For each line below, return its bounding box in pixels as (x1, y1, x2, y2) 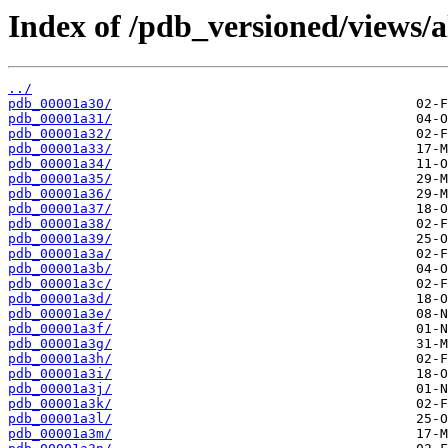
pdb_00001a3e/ (8, 306, 112, 322)
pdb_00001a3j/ (8, 381, 112, 397)
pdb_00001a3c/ (8, 276, 112, 292)
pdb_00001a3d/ (8, 291, 112, 307)
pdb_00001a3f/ (8, 321, 112, 337)
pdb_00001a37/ (8, 201, 112, 217)
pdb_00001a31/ (8, 111, 112, 127)
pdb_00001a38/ (8, 216, 112, 232)
